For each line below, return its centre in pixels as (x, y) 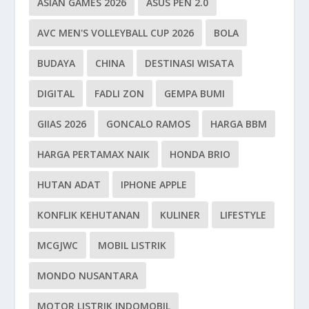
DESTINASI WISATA (190, 63)
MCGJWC (58, 245)
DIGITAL (56, 93)
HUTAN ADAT (69, 184)
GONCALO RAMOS (149, 123)
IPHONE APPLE (154, 184)
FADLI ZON (120, 93)
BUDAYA (57, 63)
